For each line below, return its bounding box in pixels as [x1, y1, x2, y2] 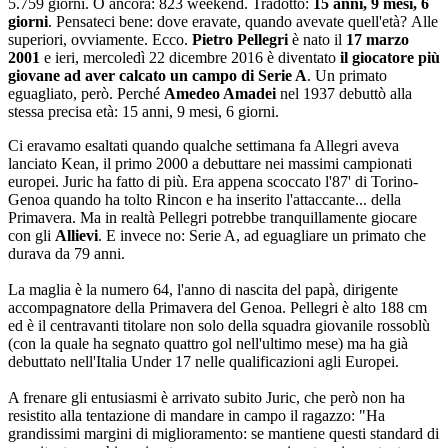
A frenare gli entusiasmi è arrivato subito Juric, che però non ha [8, 389, 405, 406]
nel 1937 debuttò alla [276, 85, 412, 102]
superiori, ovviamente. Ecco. [8, 31, 192, 48]
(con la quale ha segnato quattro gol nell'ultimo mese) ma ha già [8, 335, 408, 352]
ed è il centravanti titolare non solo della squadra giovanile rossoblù [8, 317, 430, 334]
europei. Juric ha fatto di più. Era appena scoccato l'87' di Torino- [8, 173, 418, 190]
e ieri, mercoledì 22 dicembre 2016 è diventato [40, 49, 340, 66]
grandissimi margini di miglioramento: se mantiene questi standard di [8, 425, 439, 442]
